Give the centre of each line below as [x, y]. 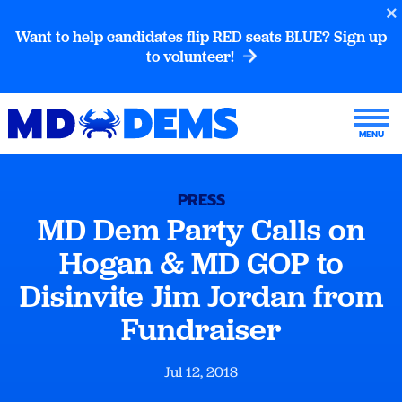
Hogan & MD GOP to [201, 263]
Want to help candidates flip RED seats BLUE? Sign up [201, 37]
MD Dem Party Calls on [201, 230]
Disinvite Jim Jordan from [201, 296]
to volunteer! [192, 57]
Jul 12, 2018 [201, 372]
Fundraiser [201, 329]
